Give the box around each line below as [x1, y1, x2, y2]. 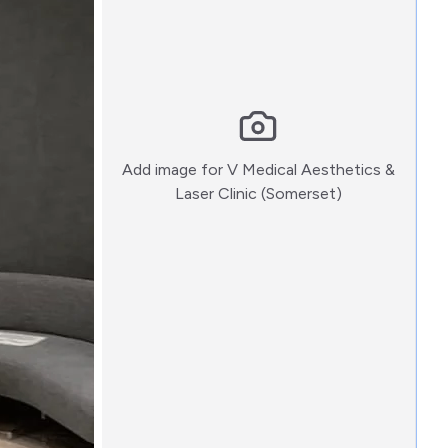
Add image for [121, 160, 227, 179]
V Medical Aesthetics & [226, 160, 395, 179]
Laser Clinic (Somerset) [174, 184, 342, 203]
